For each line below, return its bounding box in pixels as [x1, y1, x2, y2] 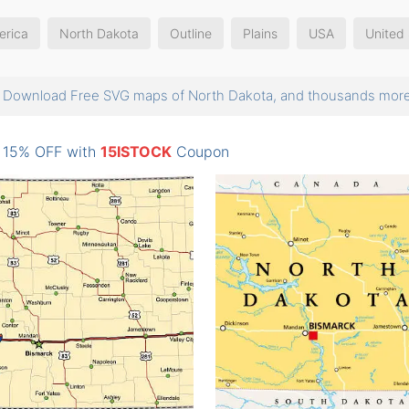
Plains [243, 26, 278, 41]
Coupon [172, 142, 229, 161]
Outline [170, 26, 212, 41]
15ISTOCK [100, 142, 172, 161]
